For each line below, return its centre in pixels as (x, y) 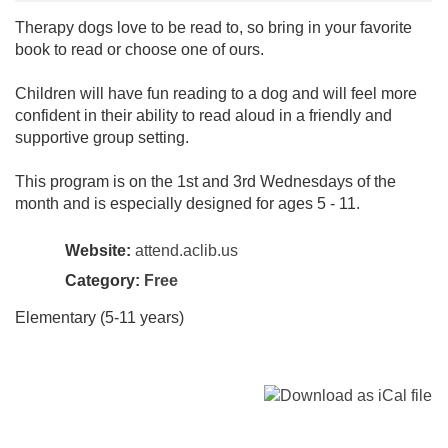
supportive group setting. (102, 137)
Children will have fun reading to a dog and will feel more (216, 93)
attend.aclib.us (186, 250)
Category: (104, 280)
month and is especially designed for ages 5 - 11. (187, 203)
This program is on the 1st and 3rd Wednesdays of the (205, 181)
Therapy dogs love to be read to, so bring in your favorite (213, 27)
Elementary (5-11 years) (99, 317)
